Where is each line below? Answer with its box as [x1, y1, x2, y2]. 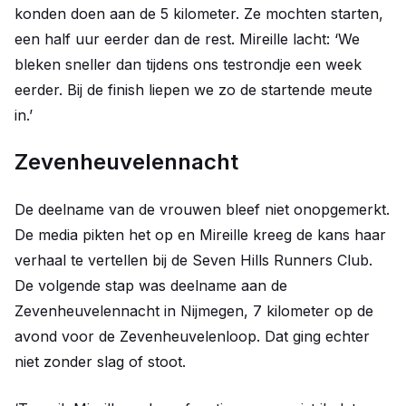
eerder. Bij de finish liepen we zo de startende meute [14, 81, 372, 100]
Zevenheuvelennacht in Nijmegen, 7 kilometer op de [14, 302, 373, 321]
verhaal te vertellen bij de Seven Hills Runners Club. [14, 251, 372, 270]
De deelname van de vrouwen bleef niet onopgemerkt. [14, 200, 390, 219]
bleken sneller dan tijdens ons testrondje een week [14, 55, 362, 74]
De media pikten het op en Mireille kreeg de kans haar [14, 226, 386, 245]
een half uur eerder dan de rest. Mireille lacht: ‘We [14, 30, 360, 49]
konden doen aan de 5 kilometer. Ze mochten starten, [14, 5, 383, 24]
